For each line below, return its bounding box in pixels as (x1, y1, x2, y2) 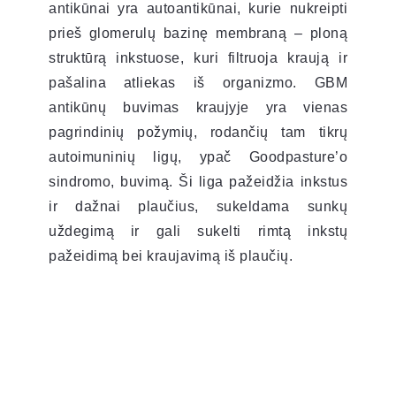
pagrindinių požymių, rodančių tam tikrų (49, 124, 347, 140)
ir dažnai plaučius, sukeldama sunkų (49, 198, 347, 214)
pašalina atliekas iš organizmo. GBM (49, 74, 347, 90)
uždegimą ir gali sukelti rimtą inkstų (49, 223, 347, 239)
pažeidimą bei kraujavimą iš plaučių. (49, 247, 293, 263)
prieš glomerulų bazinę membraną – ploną (49, 25, 347, 41)
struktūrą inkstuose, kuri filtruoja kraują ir (49, 49, 347, 65)
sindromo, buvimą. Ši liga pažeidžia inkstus (49, 173, 347, 189)
